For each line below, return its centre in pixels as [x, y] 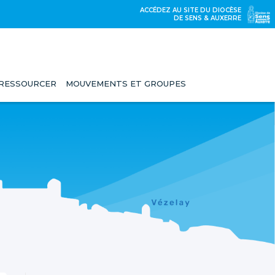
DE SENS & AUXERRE [207, 18]
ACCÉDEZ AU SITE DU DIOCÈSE [191, 10]
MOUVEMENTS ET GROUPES [126, 83]
